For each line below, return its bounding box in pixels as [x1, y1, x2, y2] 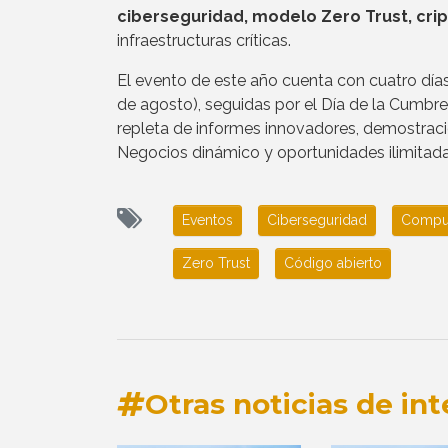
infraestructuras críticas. [117, 30, 291, 50]
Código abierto [284, 254, 382, 271]
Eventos [182, 211, 233, 228]
